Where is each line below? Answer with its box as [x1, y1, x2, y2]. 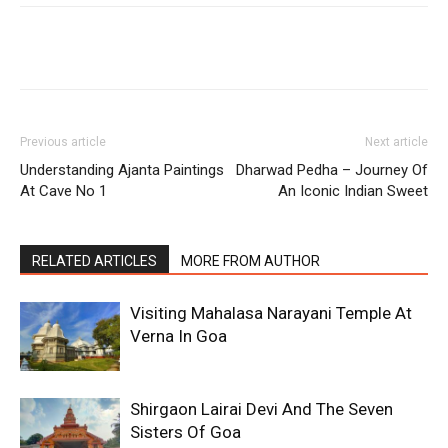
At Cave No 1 [20, 182, 107, 201]
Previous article [20, 135, 106, 150]
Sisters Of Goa [130, 422, 241, 443]
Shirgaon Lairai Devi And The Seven [130, 399, 393, 420]
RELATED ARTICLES [32, 253, 157, 270]
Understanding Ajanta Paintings [20, 161, 224, 180]
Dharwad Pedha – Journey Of [236, 161, 428, 180]
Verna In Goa [130, 326, 227, 347]
